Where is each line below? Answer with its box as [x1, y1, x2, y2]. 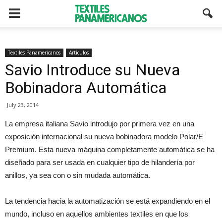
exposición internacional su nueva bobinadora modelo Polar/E [5, 132, 203, 141]
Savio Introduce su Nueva [5, 60, 180, 79]
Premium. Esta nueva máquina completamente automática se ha [5, 145, 215, 154]
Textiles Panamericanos [8, 49, 60, 56]
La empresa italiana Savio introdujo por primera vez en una [5, 119, 194, 128]
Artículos [69, 49, 89, 56]
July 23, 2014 [7, 101, 39, 109]
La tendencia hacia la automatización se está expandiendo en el [5, 197, 210, 205]
